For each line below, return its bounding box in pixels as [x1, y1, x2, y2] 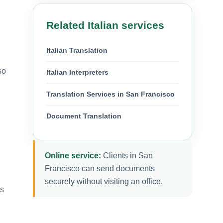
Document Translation [46, 111, 121, 120]
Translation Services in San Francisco [46, 90, 175, 98]
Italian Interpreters [46, 68, 109, 76]
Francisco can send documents [45, 164, 155, 173]
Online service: [45, 151, 101, 160]
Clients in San [101, 151, 153, 160]
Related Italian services [46, 19, 164, 31]
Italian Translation [46, 46, 108, 54]
